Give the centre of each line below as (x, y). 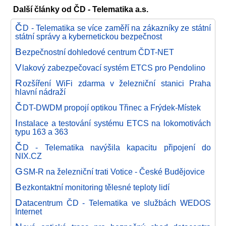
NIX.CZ (29, 156)
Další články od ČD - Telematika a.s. (81, 9)
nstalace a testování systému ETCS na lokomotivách (114, 123)
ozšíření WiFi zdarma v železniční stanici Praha (117, 83)
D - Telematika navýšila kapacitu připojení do (117, 147)
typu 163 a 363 (42, 132)
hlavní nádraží (40, 92)
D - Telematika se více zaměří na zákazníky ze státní (117, 28)
